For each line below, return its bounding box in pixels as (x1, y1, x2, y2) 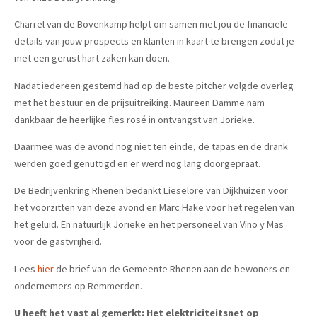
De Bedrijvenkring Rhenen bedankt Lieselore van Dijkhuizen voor (14, 184, 288, 197)
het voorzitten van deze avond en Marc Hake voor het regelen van (14, 201, 294, 214)
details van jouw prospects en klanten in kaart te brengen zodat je (14, 35, 294, 48)
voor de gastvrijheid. (14, 235, 102, 248)
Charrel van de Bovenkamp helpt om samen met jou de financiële (14, 18, 288, 31)
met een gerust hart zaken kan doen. (14, 52, 170, 65)
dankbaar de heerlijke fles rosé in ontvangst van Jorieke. (14, 113, 255, 126)
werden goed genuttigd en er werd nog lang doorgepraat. (14, 156, 260, 170)
